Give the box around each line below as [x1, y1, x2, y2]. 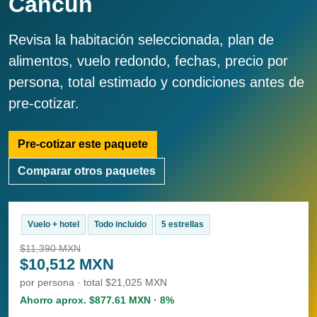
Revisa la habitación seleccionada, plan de [8, 32, 274, 48]
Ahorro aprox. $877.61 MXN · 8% [20, 294, 174, 306]
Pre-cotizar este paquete [18, 138, 148, 151]
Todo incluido [93, 219, 146, 230]
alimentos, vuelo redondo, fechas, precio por [8, 53, 288, 69]
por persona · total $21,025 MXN [20, 277, 167, 289]
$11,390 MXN [20, 243, 81, 255]
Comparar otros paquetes [18, 165, 156, 178]
